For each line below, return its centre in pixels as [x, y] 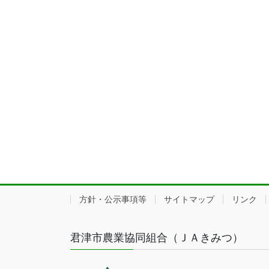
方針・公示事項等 [113, 200]
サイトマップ [189, 200]
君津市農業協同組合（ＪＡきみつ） [157, 238]
